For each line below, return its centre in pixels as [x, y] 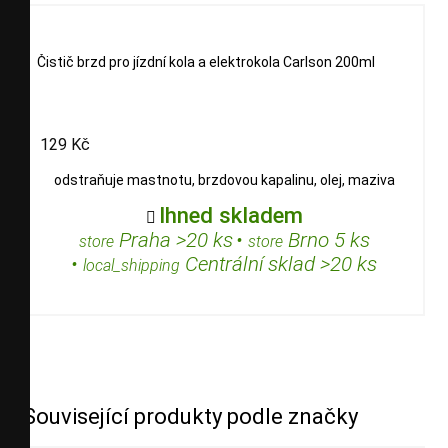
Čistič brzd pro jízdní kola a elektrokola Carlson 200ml [206, 61]
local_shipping [131, 266]
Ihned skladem [230, 215]
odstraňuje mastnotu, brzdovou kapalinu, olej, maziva [224, 180]
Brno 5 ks [326, 240]
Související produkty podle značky [190, 417]
